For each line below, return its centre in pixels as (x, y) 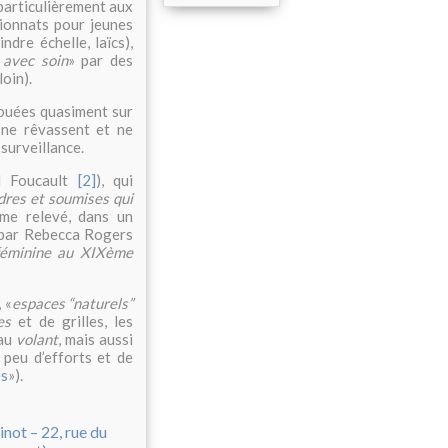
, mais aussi (95, 339)
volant (37, 339)
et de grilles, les (72, 321)
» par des (100, 60)
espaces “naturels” (72, 303)
